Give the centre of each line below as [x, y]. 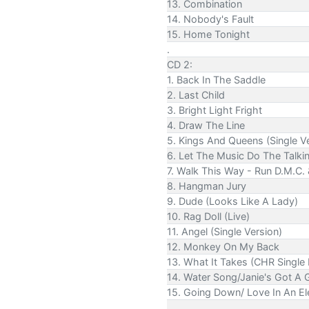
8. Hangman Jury [207, 186]
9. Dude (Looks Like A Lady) [232, 201]
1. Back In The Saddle [216, 79]
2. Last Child [196, 94]
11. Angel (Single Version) [225, 231]
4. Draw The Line [206, 125]
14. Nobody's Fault [210, 19]
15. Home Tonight [208, 34]
